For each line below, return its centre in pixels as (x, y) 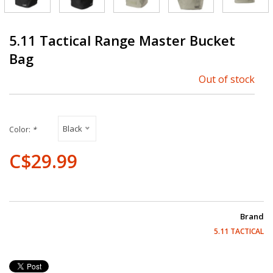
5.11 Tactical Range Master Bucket (122, 40)
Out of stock (227, 79)
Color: (21, 129)
